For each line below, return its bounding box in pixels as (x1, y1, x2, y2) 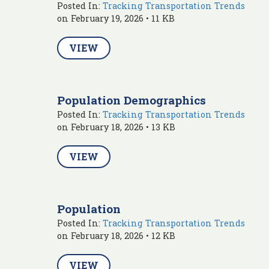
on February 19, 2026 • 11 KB (57, 12, 175, 24)
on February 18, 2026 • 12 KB (57, 229, 175, 241)
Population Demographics (57, 92, 206, 107)
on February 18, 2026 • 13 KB (57, 121, 175, 133)
